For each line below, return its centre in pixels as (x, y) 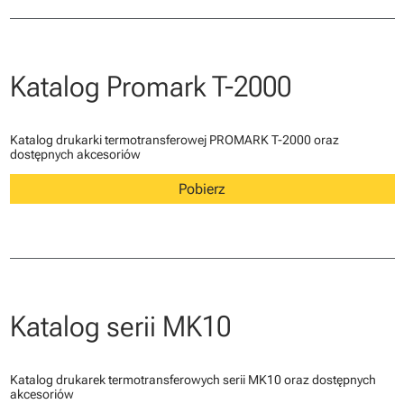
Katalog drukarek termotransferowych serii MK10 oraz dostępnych (193, 380)
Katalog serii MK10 (120, 327)
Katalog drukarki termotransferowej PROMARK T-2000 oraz (174, 140)
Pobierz (202, 189)
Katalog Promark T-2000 (150, 87)
